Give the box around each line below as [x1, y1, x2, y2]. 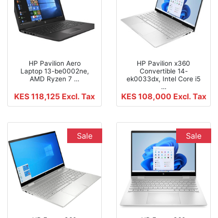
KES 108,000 [121, 91, 173, 101]
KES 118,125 [14, 91, 62, 101]
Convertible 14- [139, 67, 188, 75]
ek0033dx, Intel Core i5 [127, 74, 200, 83]
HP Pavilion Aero [28, 59, 81, 67]
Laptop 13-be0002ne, [20, 67, 89, 75]
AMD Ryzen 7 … [30, 74, 79, 83]
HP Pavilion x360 [137, 59, 190, 67]
